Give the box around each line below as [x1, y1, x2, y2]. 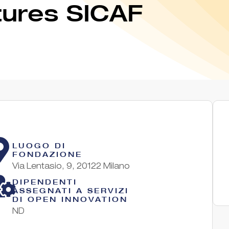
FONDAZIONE [12, 149, 83, 158]
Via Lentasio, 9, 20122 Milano [12, 163, 130, 171]
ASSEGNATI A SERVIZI [12, 186, 129, 195]
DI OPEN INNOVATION [12, 194, 128, 203]
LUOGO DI [12, 141, 66, 150]
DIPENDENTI [12, 177, 78, 186]
